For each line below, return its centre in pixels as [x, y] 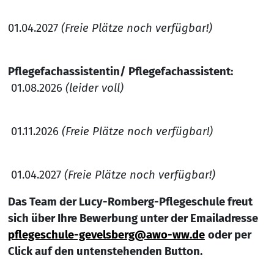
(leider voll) [94, 88]
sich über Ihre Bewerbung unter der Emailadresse [133, 219]
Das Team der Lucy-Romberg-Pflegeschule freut [130, 202]
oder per [229, 235]
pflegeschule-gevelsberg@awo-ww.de [106, 235]
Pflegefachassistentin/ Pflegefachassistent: [121, 71]
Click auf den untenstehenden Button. [105, 252]
